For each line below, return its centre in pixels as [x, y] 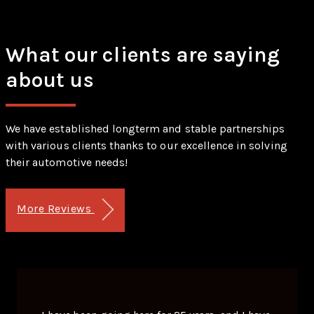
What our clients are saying [143, 54]
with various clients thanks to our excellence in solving [146, 145]
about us [50, 80]
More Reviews [56, 208]
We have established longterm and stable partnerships [145, 128]
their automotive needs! [67, 162]
